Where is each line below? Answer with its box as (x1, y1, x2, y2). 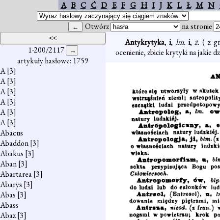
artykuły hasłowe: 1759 (17, 55, 88, 66)
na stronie (180, 21, 214, 31)
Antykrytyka (124, 37, 165, 47)
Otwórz (85, 21, 110, 31)
